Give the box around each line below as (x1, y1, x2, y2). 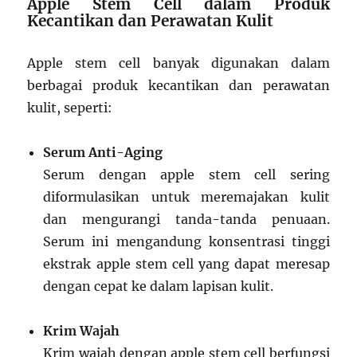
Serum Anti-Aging (43, 143, 163, 160)
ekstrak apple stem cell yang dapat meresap (43, 255, 330, 272)
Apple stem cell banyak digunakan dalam (27, 54, 330, 71)
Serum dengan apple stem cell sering (43, 166, 330, 182)
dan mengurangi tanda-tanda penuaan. (43, 210, 330, 227)
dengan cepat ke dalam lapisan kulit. (43, 277, 274, 294)
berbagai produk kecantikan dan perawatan (27, 76, 330, 93)
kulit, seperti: (27, 99, 113, 116)
